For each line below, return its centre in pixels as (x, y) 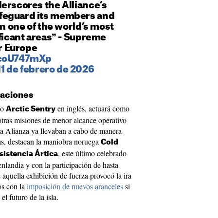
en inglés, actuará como (92, 108)
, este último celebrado (92, 153)
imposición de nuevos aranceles (75, 186)
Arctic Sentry (31, 109)
